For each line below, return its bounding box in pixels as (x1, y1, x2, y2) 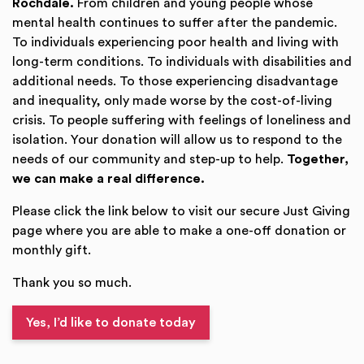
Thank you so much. (12, 276, 132, 289)
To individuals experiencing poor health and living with (12, 36, 339, 49)
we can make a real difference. (12, 172, 205, 185)
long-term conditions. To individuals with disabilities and (12, 55, 352, 68)
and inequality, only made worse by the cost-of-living (12, 94, 332, 107)
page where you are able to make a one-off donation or (12, 224, 346, 237)
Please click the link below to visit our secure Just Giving (12, 205, 350, 218)
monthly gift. (12, 244, 91, 257)
